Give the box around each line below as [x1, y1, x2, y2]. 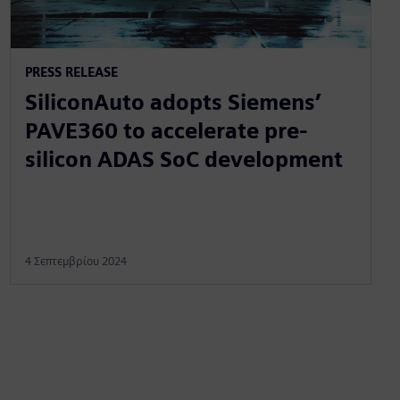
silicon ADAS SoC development [24, 146, 343, 173]
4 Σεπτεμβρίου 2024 [24, 254, 127, 269]
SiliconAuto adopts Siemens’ [24, 89, 321, 116]
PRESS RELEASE [24, 64, 118, 80]
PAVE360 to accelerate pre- [24, 118, 308, 145]
